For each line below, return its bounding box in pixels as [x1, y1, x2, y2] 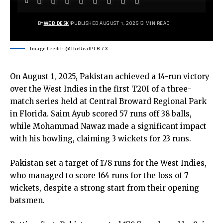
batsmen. [10, 196, 45, 205]
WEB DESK [43, 19, 69, 27]
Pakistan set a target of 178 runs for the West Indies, [10, 158, 207, 168]
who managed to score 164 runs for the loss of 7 [10, 171, 189, 180]
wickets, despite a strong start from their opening [10, 183, 199, 193]
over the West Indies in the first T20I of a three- [10, 84, 192, 94]
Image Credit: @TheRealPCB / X [30, 45, 109, 52]
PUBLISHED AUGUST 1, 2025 [71, 19, 139, 27]
